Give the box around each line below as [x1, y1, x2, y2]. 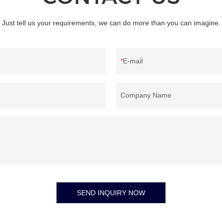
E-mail [123, 57, 143, 65]
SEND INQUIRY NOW [77, 189, 145, 197]
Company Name [120, 91, 171, 100]
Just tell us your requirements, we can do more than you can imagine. [1, 19, 221, 27]
